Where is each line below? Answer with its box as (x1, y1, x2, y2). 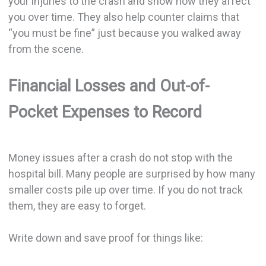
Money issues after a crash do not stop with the (8, 151, 233, 164)
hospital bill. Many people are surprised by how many (8, 167, 255, 180)
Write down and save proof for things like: (8, 231, 203, 244)
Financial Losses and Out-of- (8, 77, 210, 96)
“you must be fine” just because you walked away (8, 27, 241, 40)
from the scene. (8, 43, 84, 56)
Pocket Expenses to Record (8, 103, 202, 122)
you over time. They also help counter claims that (8, 11, 239, 24)
